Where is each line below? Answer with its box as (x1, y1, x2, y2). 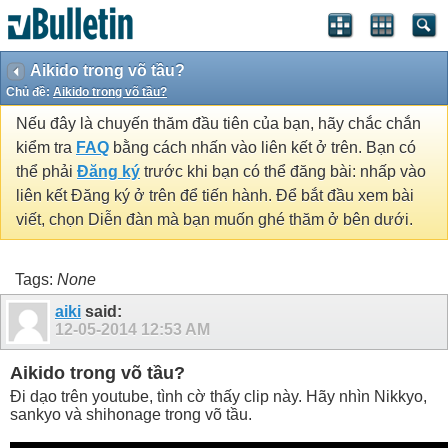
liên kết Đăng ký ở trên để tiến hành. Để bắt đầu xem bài (16, 187, 414, 205)
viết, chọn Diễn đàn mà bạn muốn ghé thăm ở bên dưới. (16, 211, 413, 229)
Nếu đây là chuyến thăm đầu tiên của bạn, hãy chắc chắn (16, 115, 421, 133)
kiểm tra (16, 139, 76, 157)
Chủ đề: (6, 85, 53, 99)
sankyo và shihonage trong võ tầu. (10, 405, 252, 423)
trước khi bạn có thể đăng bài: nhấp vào (140, 163, 426, 181)
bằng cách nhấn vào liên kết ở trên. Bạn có (109, 139, 416, 157)
